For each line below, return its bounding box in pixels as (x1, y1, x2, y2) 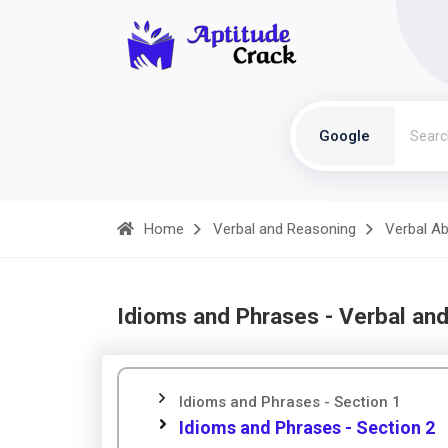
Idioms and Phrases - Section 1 (179, 393, 401, 411)
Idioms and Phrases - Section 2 (179, 417, 435, 438)
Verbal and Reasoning (213, 220, 356, 238)
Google (319, 127, 370, 145)
